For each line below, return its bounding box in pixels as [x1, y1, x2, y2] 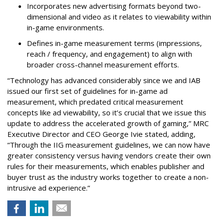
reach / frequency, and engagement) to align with [27, 49, 192, 59]
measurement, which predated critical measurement [7, 97, 183, 107]
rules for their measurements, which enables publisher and [7, 161, 204, 172]
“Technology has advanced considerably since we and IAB [7, 75, 200, 86]
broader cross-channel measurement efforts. [27, 60, 179, 70]
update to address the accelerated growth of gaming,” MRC [7, 118, 209, 129]
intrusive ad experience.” [7, 183, 90, 193]
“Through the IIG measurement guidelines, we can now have [7, 140, 210, 150]
